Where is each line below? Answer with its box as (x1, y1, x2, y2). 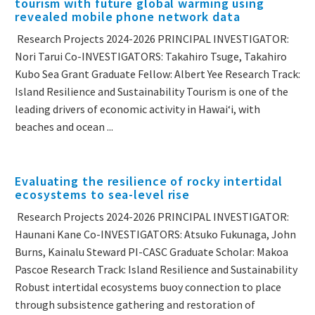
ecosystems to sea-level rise (15, 186, 191, 203)
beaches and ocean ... (15, 120, 113, 134)
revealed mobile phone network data (15, 8, 240, 25)
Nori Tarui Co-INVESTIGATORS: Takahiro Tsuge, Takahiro (15, 49, 287, 64)
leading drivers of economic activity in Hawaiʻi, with (15, 102, 260, 117)
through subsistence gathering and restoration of (15, 297, 255, 312)
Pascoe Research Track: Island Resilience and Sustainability (15, 262, 297, 277)
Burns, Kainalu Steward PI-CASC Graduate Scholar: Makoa (15, 245, 288, 259)
